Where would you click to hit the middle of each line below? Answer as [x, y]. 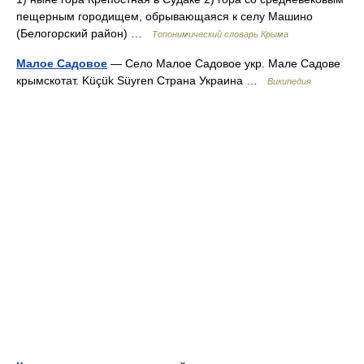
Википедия [289, 81]
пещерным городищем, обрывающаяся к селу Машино [165, 16]
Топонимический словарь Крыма [220, 34]
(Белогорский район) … [84, 33]
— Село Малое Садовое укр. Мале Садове [224, 63]
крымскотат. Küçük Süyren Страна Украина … [142, 80]
